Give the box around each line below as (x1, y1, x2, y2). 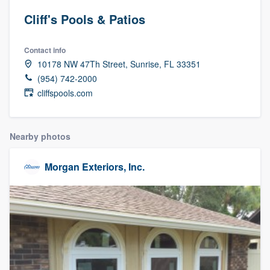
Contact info (24, 44, 66, 55)
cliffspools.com (37, 86, 93, 99)
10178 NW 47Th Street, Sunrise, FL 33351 (37, 57, 201, 70)
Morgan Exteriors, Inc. (45, 160, 145, 174)
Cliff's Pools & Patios (24, 10, 145, 28)
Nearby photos (10, 130, 71, 142)
